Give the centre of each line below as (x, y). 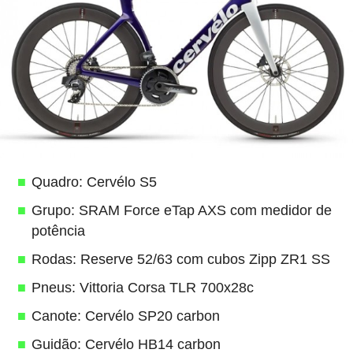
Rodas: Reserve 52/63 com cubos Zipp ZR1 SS (180, 259)
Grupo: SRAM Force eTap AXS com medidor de (181, 210)
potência (58, 230)
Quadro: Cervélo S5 (94, 182)
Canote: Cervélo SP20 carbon (125, 316)
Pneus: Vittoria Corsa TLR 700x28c (142, 287)
